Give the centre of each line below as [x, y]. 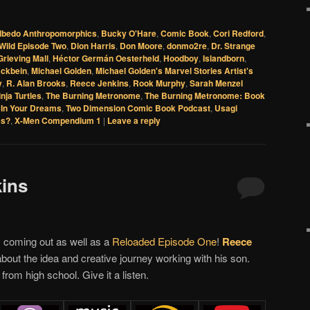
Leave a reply [134, 121]
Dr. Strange [233, 46]
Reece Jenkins [99, 83]
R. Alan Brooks [36, 83]
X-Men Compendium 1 [58, 121]
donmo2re [187, 46]
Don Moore [141, 46]
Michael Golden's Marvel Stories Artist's [174, 71]
